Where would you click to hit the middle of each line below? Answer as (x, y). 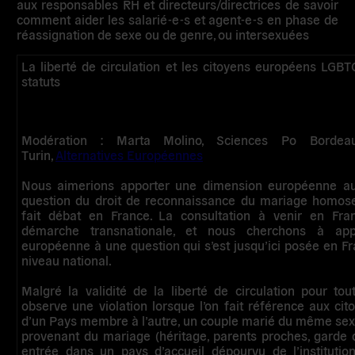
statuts (41, 81)
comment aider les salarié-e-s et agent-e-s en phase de (177, 19)
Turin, (39, 154)
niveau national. (67, 260)
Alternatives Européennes (130, 154)
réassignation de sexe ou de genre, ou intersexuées (163, 34)
